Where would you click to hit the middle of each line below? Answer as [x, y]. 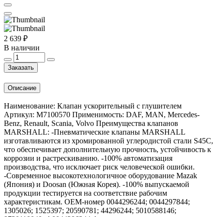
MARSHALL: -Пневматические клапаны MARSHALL [94, 132]
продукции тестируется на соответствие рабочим [85, 193]
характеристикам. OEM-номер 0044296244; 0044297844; [97, 202]
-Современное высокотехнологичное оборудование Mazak [101, 176]
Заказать [21, 67]
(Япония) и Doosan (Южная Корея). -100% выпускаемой [97, 185]
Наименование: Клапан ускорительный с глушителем [93, 106]
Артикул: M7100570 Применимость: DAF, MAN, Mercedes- [102, 115]
